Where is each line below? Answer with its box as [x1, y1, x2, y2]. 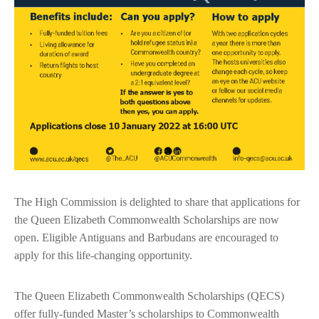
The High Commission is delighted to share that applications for [14, 196, 300, 209]
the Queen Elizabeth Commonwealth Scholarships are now [14, 214, 279, 226]
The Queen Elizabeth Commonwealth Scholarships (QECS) [14, 290, 284, 303]
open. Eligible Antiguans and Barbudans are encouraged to [14, 231, 278, 244]
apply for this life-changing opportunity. [14, 249, 192, 262]
